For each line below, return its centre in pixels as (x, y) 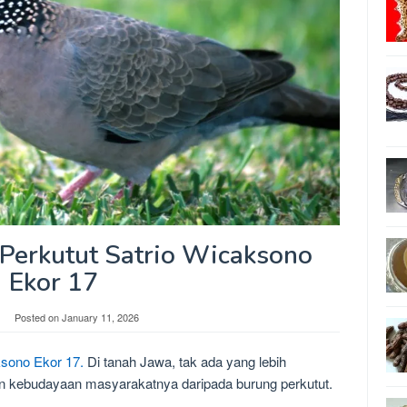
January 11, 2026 (100, 318)
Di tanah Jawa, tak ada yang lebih (185, 362)
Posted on (38, 318)
